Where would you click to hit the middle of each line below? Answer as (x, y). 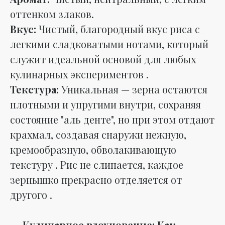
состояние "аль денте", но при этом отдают (112, 119)
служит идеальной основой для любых (103, 59)
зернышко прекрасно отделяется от (96, 179)
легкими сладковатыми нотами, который (109, 44)
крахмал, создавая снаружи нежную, (98, 134)
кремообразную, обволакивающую (93, 149)
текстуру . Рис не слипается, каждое (97, 164)
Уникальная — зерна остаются (133, 89)
